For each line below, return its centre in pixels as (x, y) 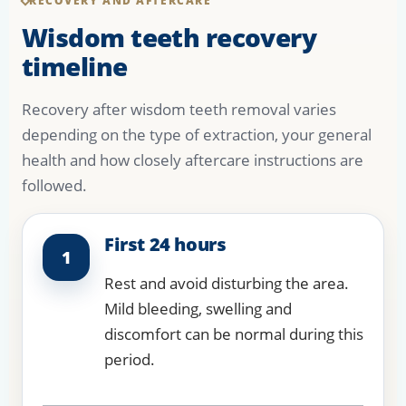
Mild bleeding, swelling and (198, 309)
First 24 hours (165, 245)
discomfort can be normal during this (234, 334)
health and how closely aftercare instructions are (193, 160)
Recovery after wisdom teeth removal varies (179, 110)
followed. (54, 186)
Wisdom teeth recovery (169, 38)
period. (130, 360)
